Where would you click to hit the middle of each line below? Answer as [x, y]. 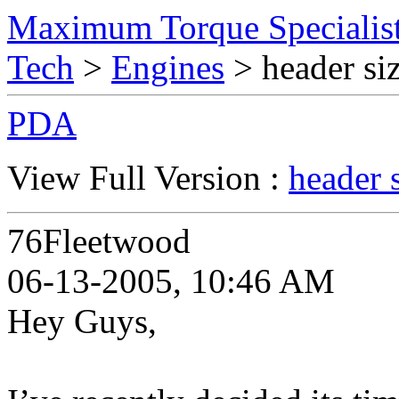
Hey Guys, [82, 321]
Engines [168, 67]
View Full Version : [148, 178]
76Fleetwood [99, 241]
